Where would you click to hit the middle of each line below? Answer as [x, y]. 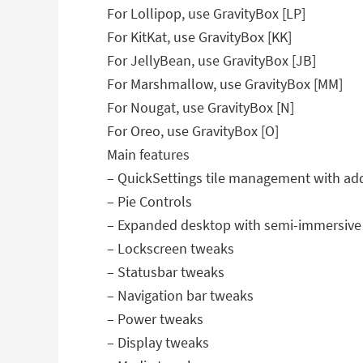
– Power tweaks [155, 319]
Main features [148, 154]
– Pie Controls [149, 201]
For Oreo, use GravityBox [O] [193, 131]
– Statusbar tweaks [166, 272]
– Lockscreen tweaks [171, 248]
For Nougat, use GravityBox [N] [201, 107]
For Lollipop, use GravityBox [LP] [206, 13]
